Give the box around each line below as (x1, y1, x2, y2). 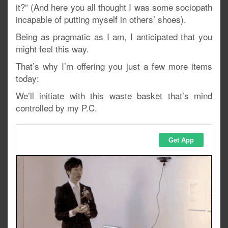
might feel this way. (16, 42, 89, 55)
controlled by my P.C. (16, 101, 97, 114)
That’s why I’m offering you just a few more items (16, 60, 212, 72)
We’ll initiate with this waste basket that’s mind (16, 89, 212, 102)
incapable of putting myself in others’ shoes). (16, 13, 186, 25)
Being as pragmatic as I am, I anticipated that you (16, 30, 212, 43)
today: (16, 72, 39, 84)
